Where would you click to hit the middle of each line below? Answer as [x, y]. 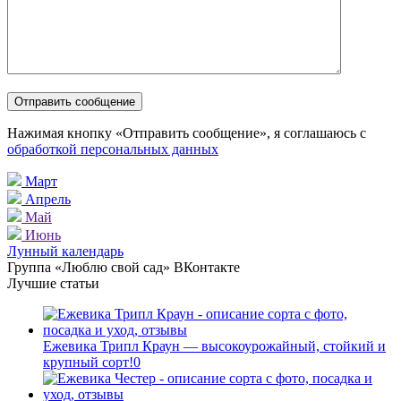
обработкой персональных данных [113, 149]
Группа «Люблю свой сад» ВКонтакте [124, 268]
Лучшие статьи [53, 284]
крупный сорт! [88, 363]
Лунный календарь [65, 252]
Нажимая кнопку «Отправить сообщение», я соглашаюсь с [187, 133]
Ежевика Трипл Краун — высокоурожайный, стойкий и [214, 346]
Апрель [48, 200]
